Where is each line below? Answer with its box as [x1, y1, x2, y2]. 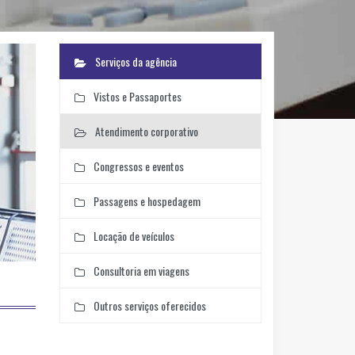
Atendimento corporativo [92, 122, 198, 139]
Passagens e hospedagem [90, 192, 200, 209]
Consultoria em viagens [90, 261, 189, 279]
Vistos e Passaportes [90, 87, 181, 105]
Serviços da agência [92, 52, 177, 70]
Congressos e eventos [90, 157, 184, 174]
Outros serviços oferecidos [90, 296, 206, 314]
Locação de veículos [90, 227, 174, 244]
